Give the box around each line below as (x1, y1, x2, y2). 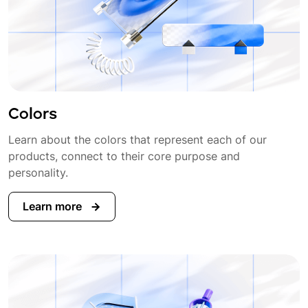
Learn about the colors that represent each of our (8, 132, 267, 146)
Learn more (23, 199, 85, 213)
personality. (8, 165, 68, 179)
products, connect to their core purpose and (8, 148, 240, 163)
